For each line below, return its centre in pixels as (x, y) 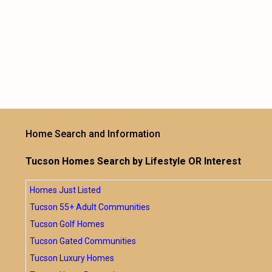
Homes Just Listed (65, 190)
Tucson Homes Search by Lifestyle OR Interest (133, 161)
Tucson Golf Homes (67, 224)
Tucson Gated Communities (83, 241)
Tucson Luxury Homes (72, 258)
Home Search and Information (93, 134)
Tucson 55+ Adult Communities (90, 207)
